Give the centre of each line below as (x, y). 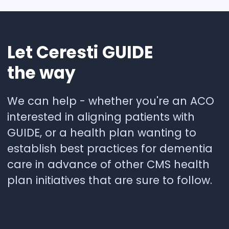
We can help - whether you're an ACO (111, 101)
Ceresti (67, 53)
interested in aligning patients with (101, 117)
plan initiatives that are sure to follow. (110, 180)
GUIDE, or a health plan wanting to (102, 132)
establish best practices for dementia (110, 148)
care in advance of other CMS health (108, 164)
